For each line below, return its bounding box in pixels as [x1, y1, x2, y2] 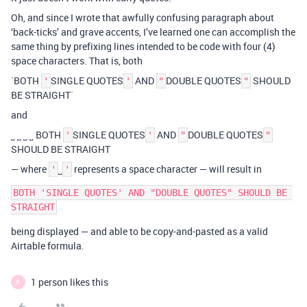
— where [11, 162, 49, 175]
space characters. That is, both [11, 53, 143, 67]
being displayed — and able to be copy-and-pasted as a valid [11, 224, 268, 238]
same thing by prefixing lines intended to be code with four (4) [11, 39, 275, 53]
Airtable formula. [11, 238, 84, 252]
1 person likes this [31, 275, 108, 288]
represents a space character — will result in [72, 162, 262, 175]
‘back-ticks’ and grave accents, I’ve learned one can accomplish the [11, 25, 295, 38]
